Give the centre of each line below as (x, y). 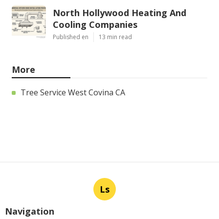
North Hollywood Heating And (120, 12)
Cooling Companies (95, 24)
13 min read (115, 37)
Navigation (30, 211)
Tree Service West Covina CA (73, 92)
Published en (71, 37)
